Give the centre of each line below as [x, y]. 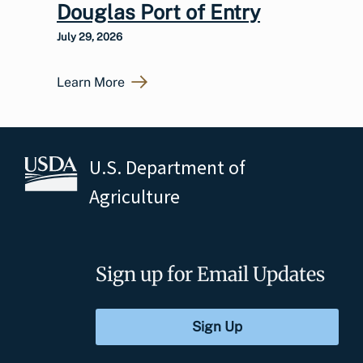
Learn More [91, 82]
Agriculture [135, 196]
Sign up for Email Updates [210, 274]
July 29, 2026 [90, 36]
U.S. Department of [167, 167]
